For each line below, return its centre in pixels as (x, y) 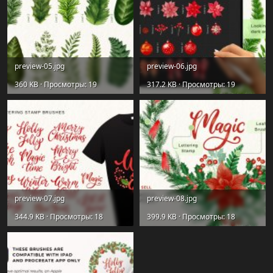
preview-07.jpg (40, 198)
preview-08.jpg (172, 198)
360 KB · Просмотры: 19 (56, 84)
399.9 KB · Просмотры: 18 (191, 216)
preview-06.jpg (172, 66)
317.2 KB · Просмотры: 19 (191, 84)
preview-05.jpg (40, 66)
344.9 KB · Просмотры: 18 (59, 216)
